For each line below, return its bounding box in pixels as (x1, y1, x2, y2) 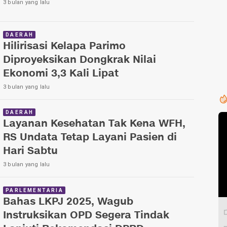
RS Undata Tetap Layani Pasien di (3, 131, 177, 145)
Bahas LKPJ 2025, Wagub (3, 195, 133, 209)
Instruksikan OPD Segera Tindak (3, 208, 169, 222)
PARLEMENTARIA (6, 187, 64, 193)
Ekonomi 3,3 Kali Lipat (3, 66, 119, 81)
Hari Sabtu (3, 144, 58, 159)
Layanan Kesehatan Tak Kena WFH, (3, 117, 185, 131)
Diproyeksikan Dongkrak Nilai (3, 53, 156, 67)
